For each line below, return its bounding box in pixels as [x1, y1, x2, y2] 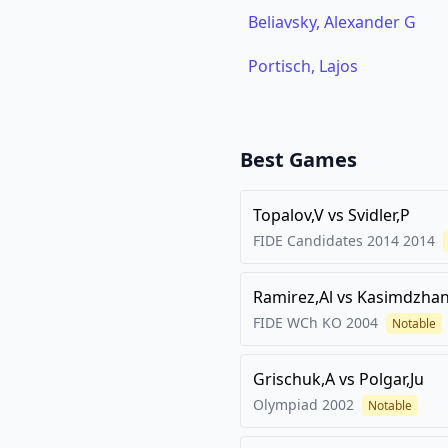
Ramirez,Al [253, 286, 333, 308]
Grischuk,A [253, 368, 335, 390]
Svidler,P [348, 204, 410, 226]
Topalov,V [253, 204, 324, 226]
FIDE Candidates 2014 [253, 231, 399, 250]
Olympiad [253, 395, 318, 414]
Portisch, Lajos [248, 55, 358, 77]
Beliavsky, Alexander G [248, 11, 416, 33]
